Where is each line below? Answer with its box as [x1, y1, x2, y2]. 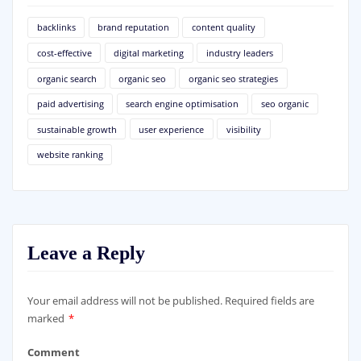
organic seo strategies [188, 72, 278, 85]
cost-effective [36, 47, 92, 59]
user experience [139, 122, 205, 135]
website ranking [36, 148, 103, 161]
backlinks [36, 21, 76, 34]
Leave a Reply [27, 242, 145, 264]
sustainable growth [36, 122, 117, 135]
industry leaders [205, 47, 273, 59]
